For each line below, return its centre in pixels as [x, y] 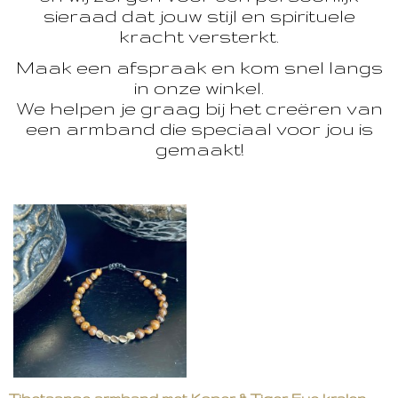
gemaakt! [199, 148]
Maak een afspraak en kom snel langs [199, 67]
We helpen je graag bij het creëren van [199, 107]
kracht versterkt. [199, 36]
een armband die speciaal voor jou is [199, 128]
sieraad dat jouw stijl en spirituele [199, 15]
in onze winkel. [199, 87]
